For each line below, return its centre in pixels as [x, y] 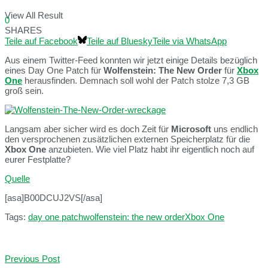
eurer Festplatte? [38, 160]
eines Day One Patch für [54, 71]
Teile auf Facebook [41, 41]
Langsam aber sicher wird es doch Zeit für [88, 129]
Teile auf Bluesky [120, 41]
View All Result [34, 15]
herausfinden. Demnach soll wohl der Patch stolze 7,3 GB [136, 81]
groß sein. [24, 91]
